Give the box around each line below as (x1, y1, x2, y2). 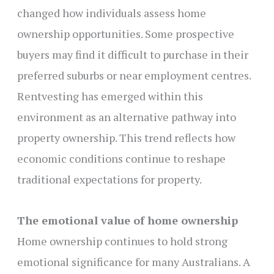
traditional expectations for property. (17, 172, 202, 187)
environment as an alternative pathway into (17, 109, 236, 125)
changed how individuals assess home (17, 6, 206, 21)
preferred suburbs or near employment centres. (17, 68, 251, 83)
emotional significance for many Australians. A (17, 254, 250, 269)
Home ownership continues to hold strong (17, 233, 228, 248)
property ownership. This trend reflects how (17, 130, 235, 146)
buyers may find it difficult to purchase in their (17, 47, 248, 62)
